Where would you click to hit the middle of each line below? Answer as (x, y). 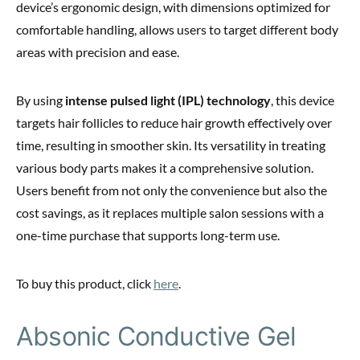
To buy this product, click (85, 284)
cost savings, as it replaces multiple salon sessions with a (170, 213)
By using (41, 100)
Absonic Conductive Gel (156, 337)
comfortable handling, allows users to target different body (177, 30)
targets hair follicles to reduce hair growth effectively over (174, 123)
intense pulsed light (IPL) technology (168, 100)
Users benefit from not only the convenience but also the (172, 190)
